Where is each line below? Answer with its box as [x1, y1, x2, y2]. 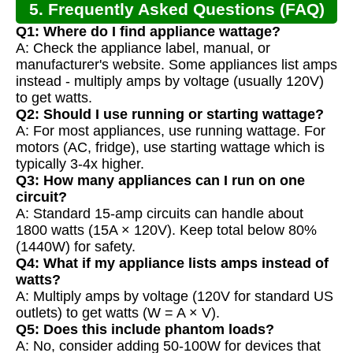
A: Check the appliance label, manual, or [16, 40, 270, 57]
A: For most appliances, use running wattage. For [16, 123, 325, 139]
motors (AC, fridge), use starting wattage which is [16, 139, 325, 156]
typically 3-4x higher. [16, 156, 144, 173]
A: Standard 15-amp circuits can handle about [16, 206, 303, 222]
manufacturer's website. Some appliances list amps [16, 57, 337, 73]
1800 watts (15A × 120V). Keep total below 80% [16, 222, 317, 239]
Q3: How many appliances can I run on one [16, 173, 305, 189]
